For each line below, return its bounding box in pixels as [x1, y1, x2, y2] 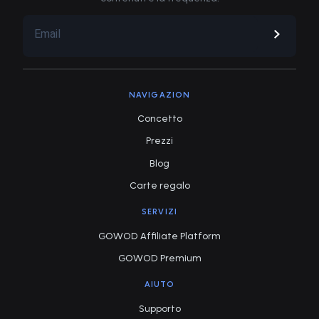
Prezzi [146, 135, 173, 147]
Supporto [138, 302, 181, 315]
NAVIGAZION [128, 89, 191, 100]
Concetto [137, 112, 182, 125]
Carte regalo [129, 179, 190, 192]
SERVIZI [141, 206, 178, 217]
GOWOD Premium [117, 252, 202, 265]
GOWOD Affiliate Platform [98, 229, 221, 242]
